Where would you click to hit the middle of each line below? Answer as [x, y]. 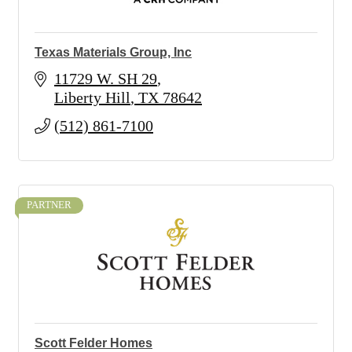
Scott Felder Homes [93, 343]
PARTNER [49, 205]
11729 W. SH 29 [106, 79]
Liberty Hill [92, 97]
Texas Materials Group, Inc [113, 52]
